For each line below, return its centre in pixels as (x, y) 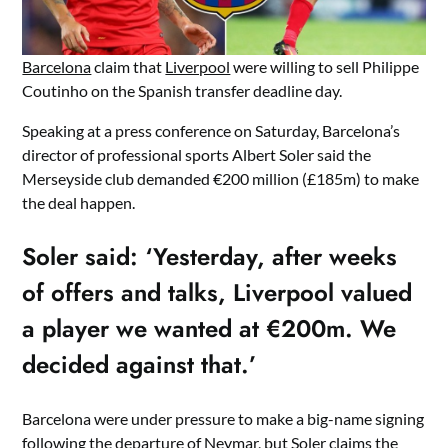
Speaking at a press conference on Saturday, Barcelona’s (211, 131)
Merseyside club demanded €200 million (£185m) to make (221, 179)
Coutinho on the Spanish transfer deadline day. (182, 91)
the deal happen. (79, 203)
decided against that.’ (140, 365)
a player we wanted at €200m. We (209, 329)
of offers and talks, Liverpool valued (217, 293)
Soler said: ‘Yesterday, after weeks (210, 257)
